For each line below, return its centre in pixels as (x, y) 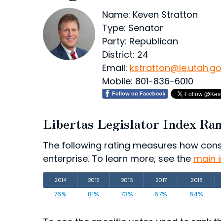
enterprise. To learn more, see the (118, 159)
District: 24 (125, 55)
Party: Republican (140, 41)
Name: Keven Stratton (150, 15)
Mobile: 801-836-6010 (148, 81)
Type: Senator (133, 28)
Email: (116, 68)
